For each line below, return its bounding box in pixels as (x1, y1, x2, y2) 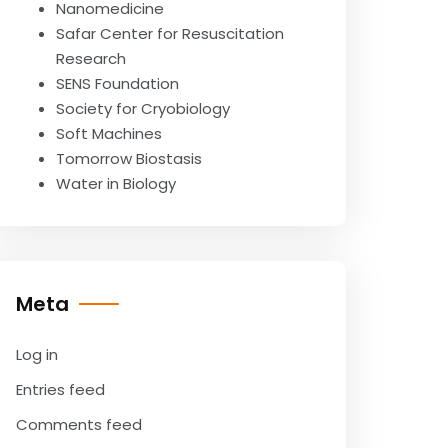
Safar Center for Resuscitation (56, 23, 284, 44)
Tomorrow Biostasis (56, 148, 202, 169)
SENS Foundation (56, 73, 179, 94)
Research (56, 48, 126, 69)
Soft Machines (56, 123, 162, 144)
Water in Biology (56, 173, 176, 194)
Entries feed (16, 379, 105, 400)
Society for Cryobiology (56, 98, 230, 119)
